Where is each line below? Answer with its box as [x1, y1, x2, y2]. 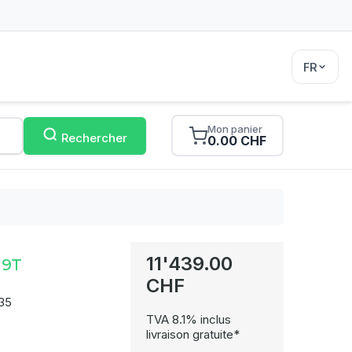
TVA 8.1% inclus [145, 312, 231, 327]
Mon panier [207, 123, 262, 135]
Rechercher [61, 130, 127, 145]
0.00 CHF [207, 133, 266, 148]
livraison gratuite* [145, 327, 240, 342]
